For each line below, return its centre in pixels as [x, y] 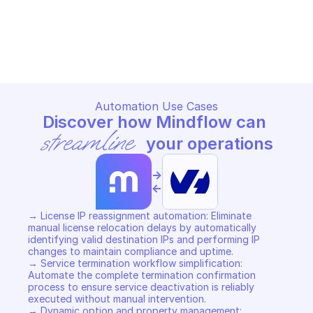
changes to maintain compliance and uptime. [132, 251]
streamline [86, 143]
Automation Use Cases [156, 106]
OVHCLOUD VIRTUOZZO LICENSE [83, 28]
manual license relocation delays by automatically [142, 227]
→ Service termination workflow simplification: [135, 263]
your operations [208, 144]
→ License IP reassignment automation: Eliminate [140, 216]
